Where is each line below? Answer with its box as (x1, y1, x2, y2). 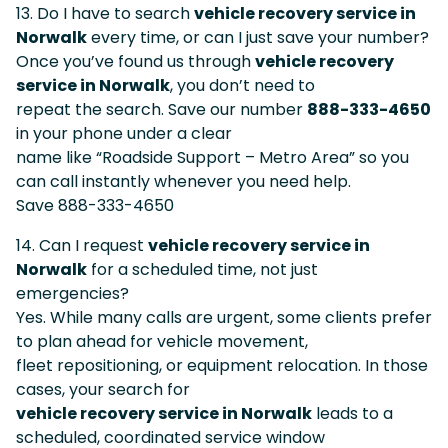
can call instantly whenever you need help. (16, 169, 351, 193)
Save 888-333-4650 (16, 193, 174, 217)
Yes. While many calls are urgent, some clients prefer (16, 305, 432, 329)
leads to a (312, 401, 393, 425)
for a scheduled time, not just (87, 257, 318, 281)
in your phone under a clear (16, 121, 232, 145)
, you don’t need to (170, 73, 315, 97)
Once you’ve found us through (16, 49, 255, 73)
